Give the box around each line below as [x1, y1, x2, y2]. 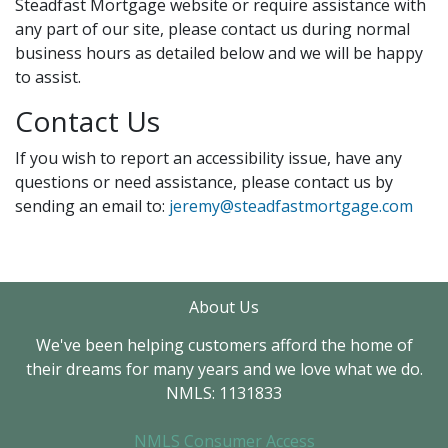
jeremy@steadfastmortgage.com [169, 195, 413, 218]
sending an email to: [15, 195, 169, 218]
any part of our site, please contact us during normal [15, 18, 410, 41]
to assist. [15, 66, 81, 89]
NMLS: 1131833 [166, 382, 282, 405]
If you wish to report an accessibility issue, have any [15, 147, 402, 170]
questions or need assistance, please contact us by [15, 171, 393, 194]
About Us [189, 296, 259, 319]
